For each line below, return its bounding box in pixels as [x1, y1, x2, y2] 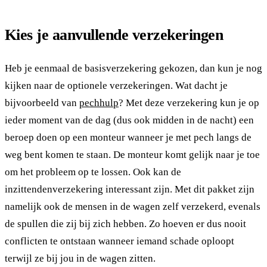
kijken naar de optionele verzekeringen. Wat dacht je [5, 80, 228, 92]
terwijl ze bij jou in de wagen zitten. [5, 253, 156, 265]
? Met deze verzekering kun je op [119, 97, 259, 109]
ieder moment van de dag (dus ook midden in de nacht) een [5, 114, 254, 126]
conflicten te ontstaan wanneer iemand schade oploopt [5, 235, 234, 247]
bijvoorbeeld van [5, 97, 79, 109]
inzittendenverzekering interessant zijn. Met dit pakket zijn [5, 184, 254, 195]
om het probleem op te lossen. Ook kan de [5, 166, 181, 178]
